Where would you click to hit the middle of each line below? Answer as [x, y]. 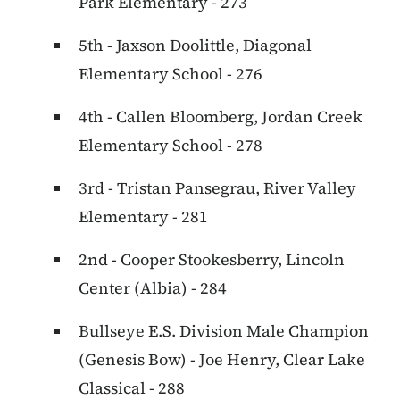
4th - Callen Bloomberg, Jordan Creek [221, 117]
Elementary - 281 [143, 217]
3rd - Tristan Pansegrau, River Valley [217, 188]
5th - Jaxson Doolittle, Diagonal [195, 46]
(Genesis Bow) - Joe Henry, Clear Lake [222, 360]
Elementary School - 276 [171, 74]
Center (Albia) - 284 [153, 288]
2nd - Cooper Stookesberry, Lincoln [212, 260]
